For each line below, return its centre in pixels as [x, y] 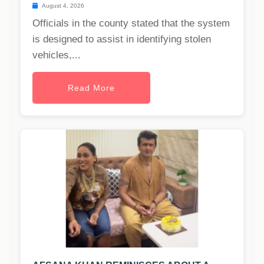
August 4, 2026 [62, 6]
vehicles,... [57, 55]
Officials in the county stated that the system [131, 24]
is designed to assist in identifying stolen [122, 39]
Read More [91, 88]
